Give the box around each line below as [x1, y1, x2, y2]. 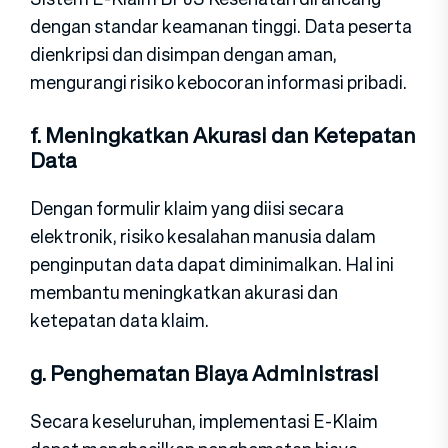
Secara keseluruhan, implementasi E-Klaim [30, 407, 378, 434]
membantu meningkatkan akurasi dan [30, 278, 338, 305]
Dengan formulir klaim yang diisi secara [30, 194, 344, 221]
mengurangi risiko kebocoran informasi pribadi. [30, 68, 407, 95]
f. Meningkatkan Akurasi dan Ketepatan [30, 119, 416, 151]
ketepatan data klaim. [30, 306, 209, 333]
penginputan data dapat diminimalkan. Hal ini [30, 250, 394, 277]
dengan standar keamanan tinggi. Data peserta [30, 12, 412, 39]
